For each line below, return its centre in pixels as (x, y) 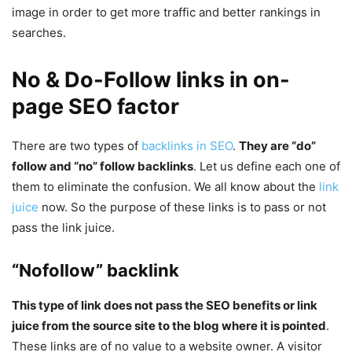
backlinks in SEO (187, 146)
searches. (39, 33)
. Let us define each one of (267, 167)
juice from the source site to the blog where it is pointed (169, 326)
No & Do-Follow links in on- (151, 80)
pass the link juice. (63, 228)
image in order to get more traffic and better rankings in (166, 13)
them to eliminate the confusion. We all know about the (165, 187)
